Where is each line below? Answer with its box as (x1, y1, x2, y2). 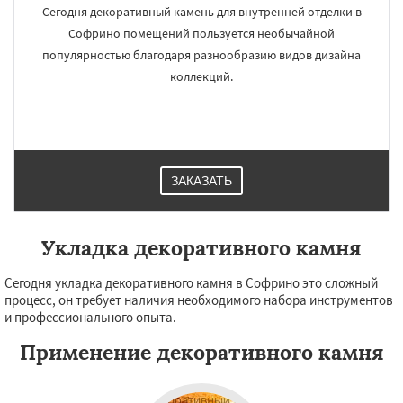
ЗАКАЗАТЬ (171, 174, 232, 188)
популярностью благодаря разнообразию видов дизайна (42, 47, 361, 63)
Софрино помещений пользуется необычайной (68, 25, 335, 41)
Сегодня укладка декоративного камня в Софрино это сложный (4, 274, 378, 291)
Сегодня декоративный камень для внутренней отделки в (41, 4, 362, 20)
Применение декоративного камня (19, 339, 384, 365)
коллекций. (170, 68, 233, 85)
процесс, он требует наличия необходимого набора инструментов (4, 291, 393, 309)
